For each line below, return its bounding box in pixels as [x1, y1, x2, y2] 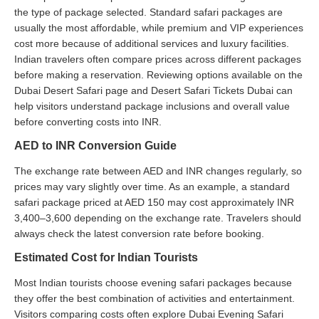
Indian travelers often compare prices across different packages [14, 53, 301, 65]
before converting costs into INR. [14, 115, 162, 127]
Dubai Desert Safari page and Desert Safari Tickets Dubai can [14, 84, 293, 96]
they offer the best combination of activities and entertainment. [14, 292, 295, 304]
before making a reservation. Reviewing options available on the [14, 68, 303, 80]
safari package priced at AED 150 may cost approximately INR [14, 196, 294, 208]
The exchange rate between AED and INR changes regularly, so [14, 164, 302, 177]
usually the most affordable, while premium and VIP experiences [14, 21, 303, 33]
